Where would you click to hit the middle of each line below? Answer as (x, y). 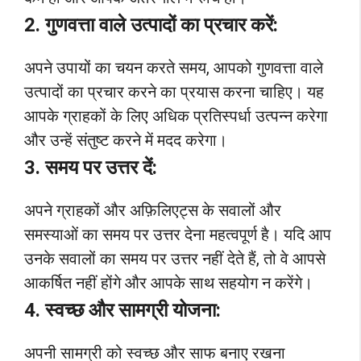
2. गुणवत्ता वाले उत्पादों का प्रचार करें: (151, 25)
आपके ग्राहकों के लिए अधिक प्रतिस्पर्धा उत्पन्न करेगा (176, 116)
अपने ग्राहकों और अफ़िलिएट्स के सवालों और (153, 211)
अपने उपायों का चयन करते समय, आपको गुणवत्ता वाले (174, 68)
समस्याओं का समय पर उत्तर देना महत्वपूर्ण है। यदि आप (178, 235)
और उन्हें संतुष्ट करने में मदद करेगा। (126, 141)
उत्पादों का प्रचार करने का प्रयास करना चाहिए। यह (174, 92)
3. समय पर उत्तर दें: (91, 168)
